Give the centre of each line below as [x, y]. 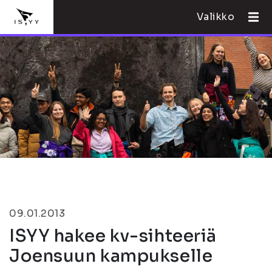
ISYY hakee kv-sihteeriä [113, 236]
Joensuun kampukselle [111, 256]
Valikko [216, 17]
